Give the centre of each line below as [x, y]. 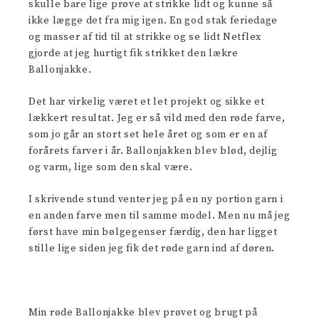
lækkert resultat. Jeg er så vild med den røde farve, [157, 118]
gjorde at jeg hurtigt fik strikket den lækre [134, 53]
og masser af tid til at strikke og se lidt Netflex [145, 37]
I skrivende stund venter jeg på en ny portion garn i [156, 199]
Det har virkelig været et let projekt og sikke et [147, 102]
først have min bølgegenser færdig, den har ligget [153, 232]
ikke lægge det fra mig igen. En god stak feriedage [153, 21]
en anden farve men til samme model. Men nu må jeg [159, 216]
